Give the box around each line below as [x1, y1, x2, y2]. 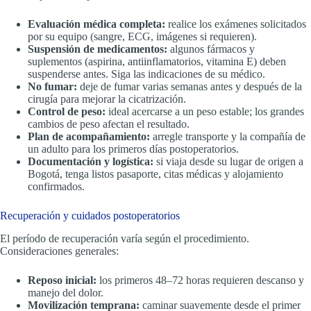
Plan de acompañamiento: [28, 131, 150, 143]
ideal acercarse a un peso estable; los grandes [106, 106, 304, 118]
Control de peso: [28, 106, 106, 118]
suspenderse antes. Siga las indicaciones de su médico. [28, 68, 265, 81]
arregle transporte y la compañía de [150, 131, 305, 143]
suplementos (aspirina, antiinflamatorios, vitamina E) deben [28, 56, 286, 68]
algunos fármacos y [167, 43, 255, 56]
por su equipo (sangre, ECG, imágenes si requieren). [28, 31, 257, 43]
